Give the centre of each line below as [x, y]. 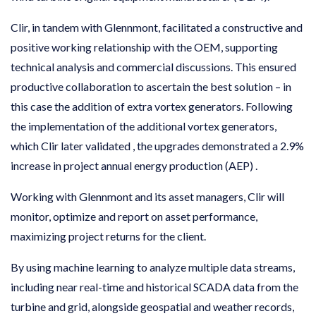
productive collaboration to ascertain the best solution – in [151, 86]
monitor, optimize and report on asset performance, [134, 216]
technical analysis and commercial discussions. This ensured [153, 66]
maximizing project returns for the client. [108, 236]
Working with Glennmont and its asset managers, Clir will [147, 196]
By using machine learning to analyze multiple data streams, [153, 267]
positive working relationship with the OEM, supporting [144, 47]
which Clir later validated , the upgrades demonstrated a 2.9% [157, 145]
